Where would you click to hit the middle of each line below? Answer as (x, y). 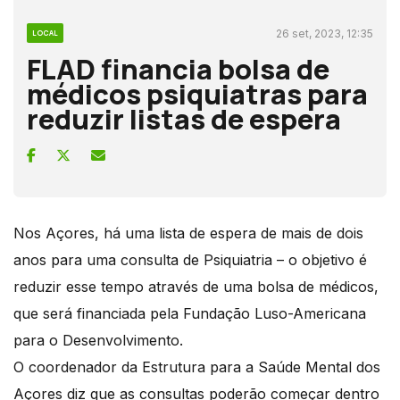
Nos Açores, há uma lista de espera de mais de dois (188, 233)
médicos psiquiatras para (197, 93)
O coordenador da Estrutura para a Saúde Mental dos (197, 367)
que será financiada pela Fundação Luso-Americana (190, 313)
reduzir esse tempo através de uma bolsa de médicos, (196, 286)
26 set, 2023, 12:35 (325, 33)
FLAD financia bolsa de (178, 68)
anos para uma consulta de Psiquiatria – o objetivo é (190, 259)
